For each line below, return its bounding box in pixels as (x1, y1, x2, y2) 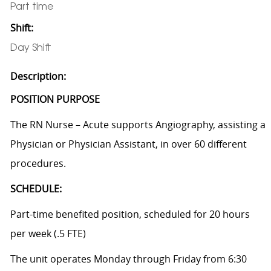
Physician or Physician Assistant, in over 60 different (10, 137, 247, 151)
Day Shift (10, 43, 51, 53)
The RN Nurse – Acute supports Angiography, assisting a (10, 117, 266, 131)
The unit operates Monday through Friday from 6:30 (10, 252, 247, 266)
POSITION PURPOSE (10, 92, 100, 106)
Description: (10, 69, 66, 83)
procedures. (10, 156, 66, 170)
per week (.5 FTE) (10, 226, 86, 240)
